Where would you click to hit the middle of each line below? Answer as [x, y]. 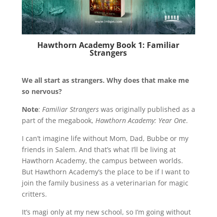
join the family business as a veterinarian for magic [105, 183]
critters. [34, 194]
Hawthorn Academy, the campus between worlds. [102, 161]
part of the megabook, [58, 121]
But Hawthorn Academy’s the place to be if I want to [105, 172]
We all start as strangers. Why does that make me [105, 80]
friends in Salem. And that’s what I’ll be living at [99, 150]
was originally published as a [147, 109]
